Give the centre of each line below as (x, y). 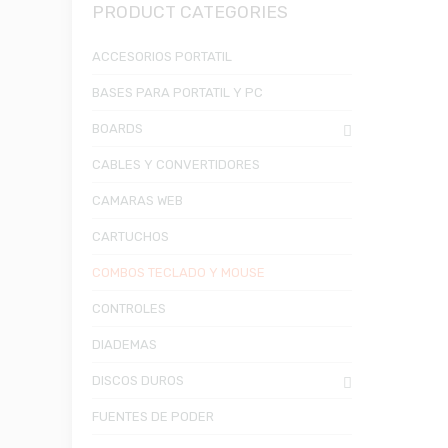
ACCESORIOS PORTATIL (162, 56)
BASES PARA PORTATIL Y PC (177, 92)
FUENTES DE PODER (153, 416)
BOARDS (117, 128)
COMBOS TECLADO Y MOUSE (178, 272)
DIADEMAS (124, 344)
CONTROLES (129, 308)
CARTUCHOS (130, 236)
